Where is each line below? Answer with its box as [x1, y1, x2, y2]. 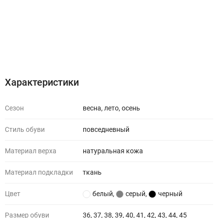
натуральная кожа [83, 147, 143, 155]
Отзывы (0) [69, 49, 99, 55]
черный [158, 190, 182, 198]
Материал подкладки [5, 168, 73, 176]
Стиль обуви [5, 126, 45, 133]
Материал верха [5, 147, 56, 155]
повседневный [83, 126, 129, 133]
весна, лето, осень [83, 104, 140, 112]
